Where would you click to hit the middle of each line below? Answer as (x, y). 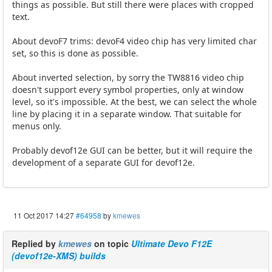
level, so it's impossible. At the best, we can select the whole (134, 102)
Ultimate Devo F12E (172, 244)
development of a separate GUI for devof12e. (104, 163)
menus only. (37, 126)
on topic (111, 244)
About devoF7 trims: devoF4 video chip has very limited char (134, 41)
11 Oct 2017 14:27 (44, 216)
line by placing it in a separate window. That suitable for (127, 114)
